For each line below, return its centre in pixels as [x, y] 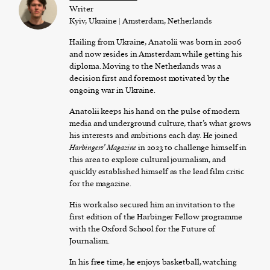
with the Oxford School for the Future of [143, 228]
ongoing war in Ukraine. [113, 90]
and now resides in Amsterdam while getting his [156, 54]
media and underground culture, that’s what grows [160, 123]
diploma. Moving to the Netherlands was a [146, 66]
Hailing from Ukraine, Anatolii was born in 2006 [155, 42]
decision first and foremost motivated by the [149, 78]
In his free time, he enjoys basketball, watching [153, 262]
